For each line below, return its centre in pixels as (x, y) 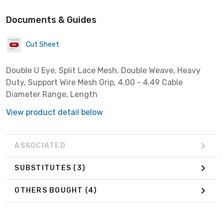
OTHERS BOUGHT (50, 191)
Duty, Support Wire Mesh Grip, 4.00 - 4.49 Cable (94, 82)
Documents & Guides (51, 20)
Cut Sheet (43, 45)
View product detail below (55, 112)
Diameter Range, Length (52, 94)
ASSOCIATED (40, 146)
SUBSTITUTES (44, 168)
